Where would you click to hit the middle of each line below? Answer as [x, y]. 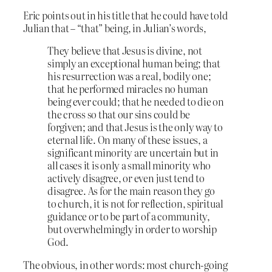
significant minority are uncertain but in [133, 153]
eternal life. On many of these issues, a [127, 140]
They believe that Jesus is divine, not [125, 51]
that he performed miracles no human [128, 89]
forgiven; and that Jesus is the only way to [135, 127]
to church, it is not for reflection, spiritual [135, 204]
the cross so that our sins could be [119, 114]
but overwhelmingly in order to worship [132, 229]
